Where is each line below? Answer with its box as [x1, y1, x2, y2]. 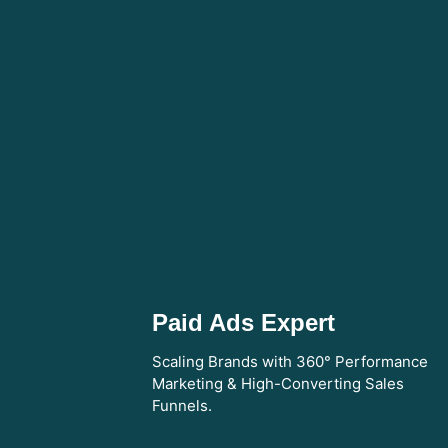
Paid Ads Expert [152, 308, 335, 336]
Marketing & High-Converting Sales [152, 374, 404, 394]
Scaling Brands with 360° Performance [152, 352, 428, 372]
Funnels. [152, 396, 212, 416]
